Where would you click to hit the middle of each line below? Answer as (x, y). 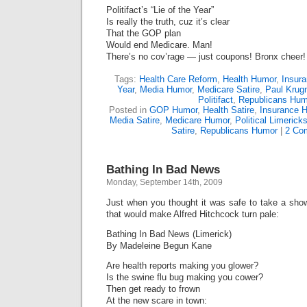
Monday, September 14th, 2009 (164, 182)
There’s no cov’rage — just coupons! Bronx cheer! (206, 57)
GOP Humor (173, 110)
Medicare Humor (197, 120)
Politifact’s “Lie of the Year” (160, 10)
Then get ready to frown (153, 289)
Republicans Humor (238, 131)
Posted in (129, 110)
